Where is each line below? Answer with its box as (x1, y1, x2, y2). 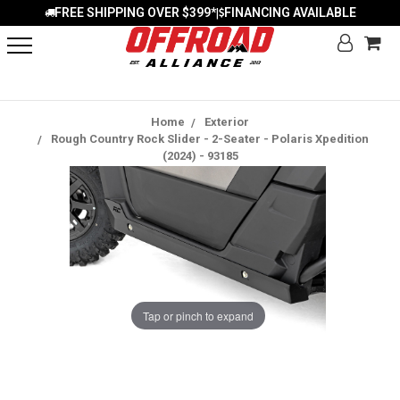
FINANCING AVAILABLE (223, 5, 356, 20)
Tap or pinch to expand (142, 307, 254, 323)
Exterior (204, 115, 249, 129)
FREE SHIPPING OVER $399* (54, 5, 216, 20)
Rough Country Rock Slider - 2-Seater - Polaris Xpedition (51, 132, 369, 146)
